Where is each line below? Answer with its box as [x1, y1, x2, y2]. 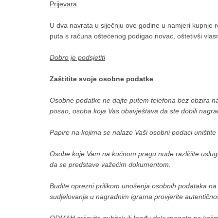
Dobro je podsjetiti [50, 54, 105, 61]
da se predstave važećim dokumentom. [50, 161, 171, 168]
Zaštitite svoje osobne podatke [50, 75, 153, 83]
